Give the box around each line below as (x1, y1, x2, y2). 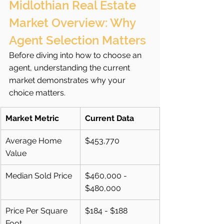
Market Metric (5, 113, 59, 123)
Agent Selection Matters (9, 33, 146, 48)
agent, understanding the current (9, 63, 132, 73)
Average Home (5, 136, 63, 146)
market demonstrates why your (9, 75, 127, 85)
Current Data (85, 113, 134, 123)
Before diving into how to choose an (9, 50, 143, 60)
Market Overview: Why (9, 15, 138, 30)
